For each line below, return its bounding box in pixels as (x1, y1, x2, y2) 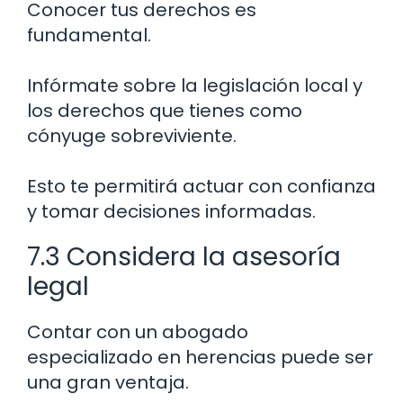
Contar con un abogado (27, 318, 248, 345)
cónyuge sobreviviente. (27, 122, 237, 148)
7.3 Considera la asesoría (27, 238, 341, 274)
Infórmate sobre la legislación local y (27, 72, 363, 98)
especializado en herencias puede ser (27, 344, 373, 370)
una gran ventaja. (27, 369, 189, 395)
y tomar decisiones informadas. (27, 198, 316, 224)
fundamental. (27, 22, 151, 48)
